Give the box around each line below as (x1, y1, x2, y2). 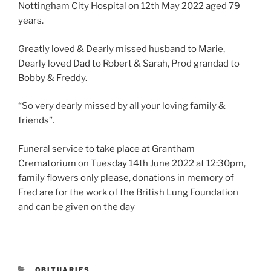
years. (18, 15, 44, 27)
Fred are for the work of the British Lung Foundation (18, 186, 238, 198)
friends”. (18, 115, 54, 126)
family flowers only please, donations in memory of (18, 172, 234, 183)
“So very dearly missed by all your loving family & (18, 100, 226, 112)
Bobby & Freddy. (18, 72, 87, 83)
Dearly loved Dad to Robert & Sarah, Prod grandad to (18, 57, 240, 69)
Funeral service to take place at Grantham (18, 143, 195, 154)
